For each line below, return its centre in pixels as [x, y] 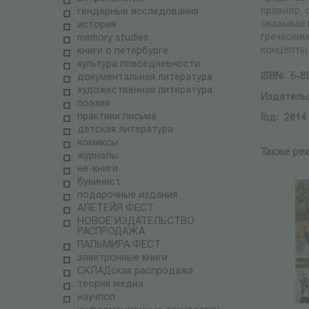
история [97, 26]
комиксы [98, 143]
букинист [99, 183]
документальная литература [145, 78]
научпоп [96, 298]
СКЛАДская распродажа [135, 272]
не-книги [98, 170]
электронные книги [122, 259]
